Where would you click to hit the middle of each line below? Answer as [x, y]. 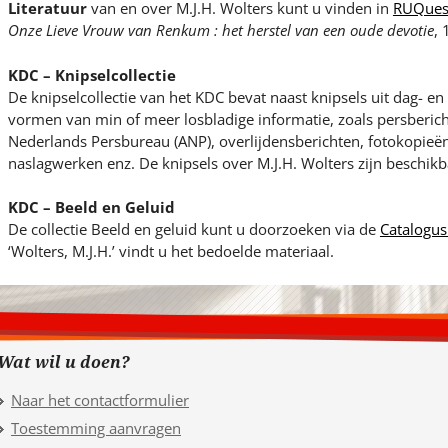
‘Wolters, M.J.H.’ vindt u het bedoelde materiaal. [170, 251]
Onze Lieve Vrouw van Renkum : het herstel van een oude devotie [220, 30]
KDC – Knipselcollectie [91, 74]
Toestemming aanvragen [96, 427]
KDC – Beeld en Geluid [91, 207]
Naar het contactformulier [100, 399]
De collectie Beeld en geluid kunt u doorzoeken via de [193, 229]
